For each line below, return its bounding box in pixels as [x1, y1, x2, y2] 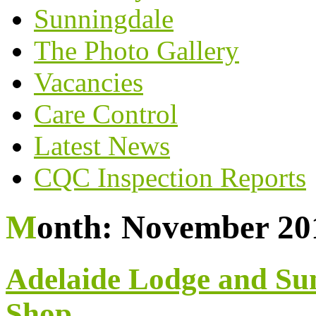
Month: [37, 209, 121, 246]
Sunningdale [34, 3, 174, 34]
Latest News [34, 130, 170, 161]
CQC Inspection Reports [34, 162, 306, 193]
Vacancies [34, 66, 143, 97]
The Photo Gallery [34, 35, 239, 66]
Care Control [34, 98, 178, 129]
